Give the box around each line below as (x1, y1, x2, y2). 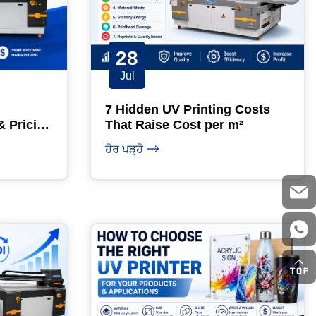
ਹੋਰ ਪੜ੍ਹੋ (105, 143, 143, 156)
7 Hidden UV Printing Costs (105, 102, 270, 117)
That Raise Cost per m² (105, 118, 243, 133)
